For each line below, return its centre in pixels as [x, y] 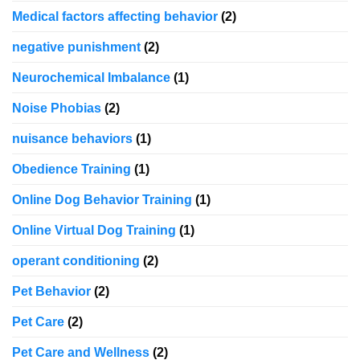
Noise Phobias [57, 108]
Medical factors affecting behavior [115, 17]
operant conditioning [76, 261]
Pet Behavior [51, 292]
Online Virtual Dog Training [94, 231]
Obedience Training [72, 170]
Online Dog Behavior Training [102, 200]
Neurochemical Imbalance [91, 78]
